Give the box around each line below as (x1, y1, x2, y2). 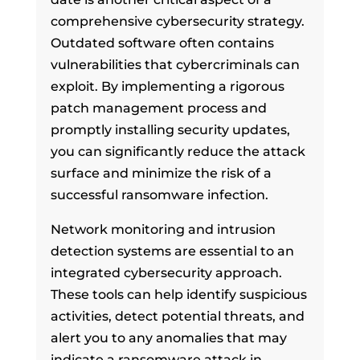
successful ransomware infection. (50, 186, 268, 202)
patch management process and (50, 100, 267, 116)
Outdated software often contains (50, 35, 274, 51)
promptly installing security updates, (50, 121, 290, 137)
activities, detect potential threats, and (50, 308, 305, 324)
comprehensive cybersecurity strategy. (50, 13, 305, 29)
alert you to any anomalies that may (50, 329, 287, 346)
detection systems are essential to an (50, 243, 294, 259)
